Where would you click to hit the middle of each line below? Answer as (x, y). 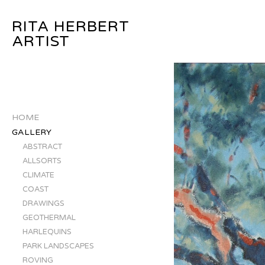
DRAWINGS (43, 203)
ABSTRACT (42, 147)
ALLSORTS (42, 161)
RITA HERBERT (71, 26)
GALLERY (32, 132)
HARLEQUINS (47, 232)
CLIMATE (38, 175)
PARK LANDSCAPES (58, 246)
